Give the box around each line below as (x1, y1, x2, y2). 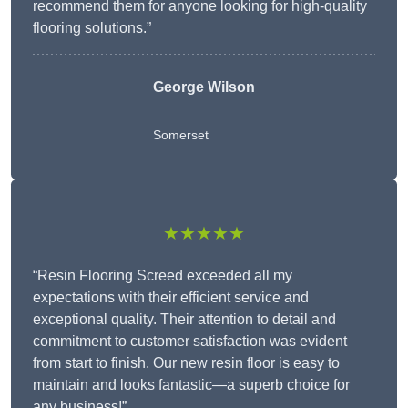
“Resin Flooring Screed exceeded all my (33, 268, 292, 284)
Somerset (153, 127, 209, 143)
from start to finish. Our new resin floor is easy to (33, 355, 340, 372)
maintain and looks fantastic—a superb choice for (33, 377, 350, 393)
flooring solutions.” (33, 20, 151, 36)
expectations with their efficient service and (33, 290, 309, 306)
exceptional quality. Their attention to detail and (33, 311, 336, 328)
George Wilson (153, 79, 255, 96)
